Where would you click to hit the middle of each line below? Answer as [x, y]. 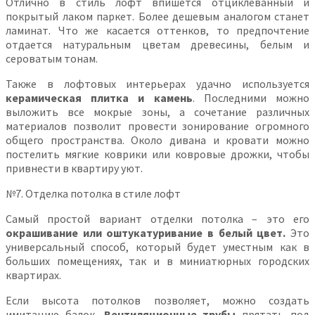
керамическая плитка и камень [99, 97]
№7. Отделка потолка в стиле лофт [93, 193]
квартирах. [33, 275]
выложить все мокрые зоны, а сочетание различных [157, 111]
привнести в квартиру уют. [74, 168]
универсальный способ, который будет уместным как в [157, 246]
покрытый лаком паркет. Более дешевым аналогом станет [157, 16]
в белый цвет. [247, 232]
